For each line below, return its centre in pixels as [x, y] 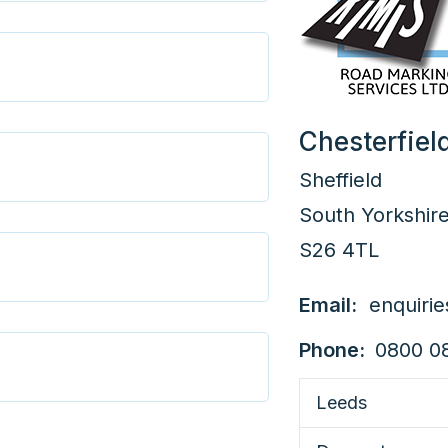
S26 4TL [339, 250]
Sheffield [340, 180]
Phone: [332, 350]
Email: [328, 305]
